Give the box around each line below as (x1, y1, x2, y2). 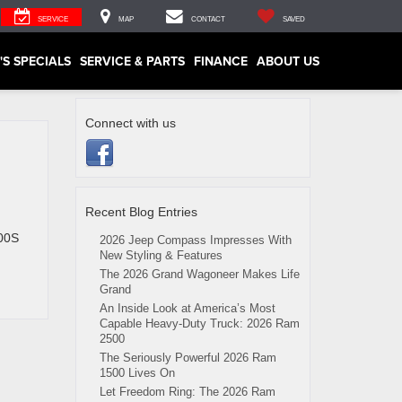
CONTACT (191, 14, 225, 23)
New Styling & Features (99, 249, 223, 262)
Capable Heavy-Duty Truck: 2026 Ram (99, 317, 300, 330)
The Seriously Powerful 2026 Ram (99, 351, 276, 364)
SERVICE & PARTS (80, 51, 185, 70)
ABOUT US (257, 51, 319, 70)
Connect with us (84, 116, 176, 130)
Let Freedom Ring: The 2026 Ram (99, 385, 275, 398)
